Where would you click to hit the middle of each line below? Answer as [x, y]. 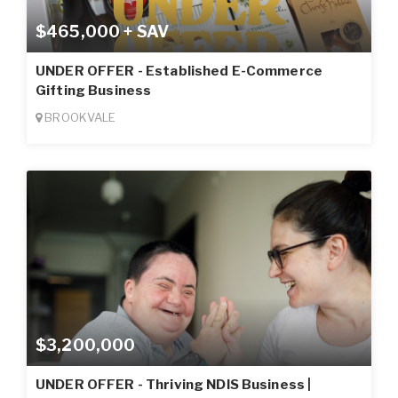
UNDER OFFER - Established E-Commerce [179, 71]
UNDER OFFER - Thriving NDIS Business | [174, 384]
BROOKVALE [79, 117]
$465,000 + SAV [102, 31]
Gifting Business [94, 90]
